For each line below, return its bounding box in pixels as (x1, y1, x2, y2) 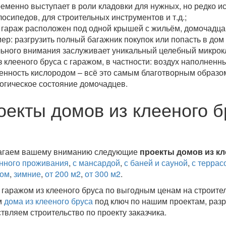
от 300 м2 (84, 168, 121, 180)
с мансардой (72, 157, 120, 168)
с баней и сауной (124, 157, 188, 168)
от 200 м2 (44, 168, 81, 180)
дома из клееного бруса (4, 195, 93, 207)
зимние (13, 168, 41, 180)
